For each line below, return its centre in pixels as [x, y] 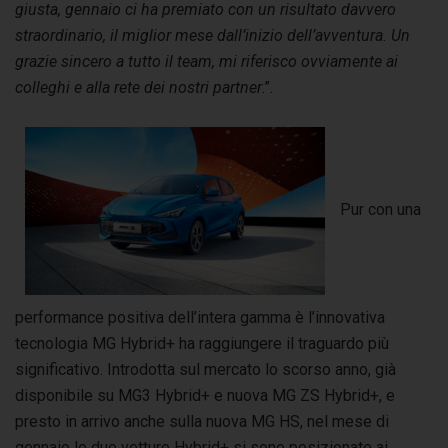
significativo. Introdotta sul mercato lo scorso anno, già [205, 369]
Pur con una [380, 210]
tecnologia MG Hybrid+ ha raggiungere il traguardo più [202, 343]
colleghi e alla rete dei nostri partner [138, 87]
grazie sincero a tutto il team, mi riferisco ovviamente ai [206, 61]
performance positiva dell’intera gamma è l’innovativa [200, 317]
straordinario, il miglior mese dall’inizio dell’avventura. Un [212, 35]
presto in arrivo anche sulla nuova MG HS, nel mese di [202, 421]
